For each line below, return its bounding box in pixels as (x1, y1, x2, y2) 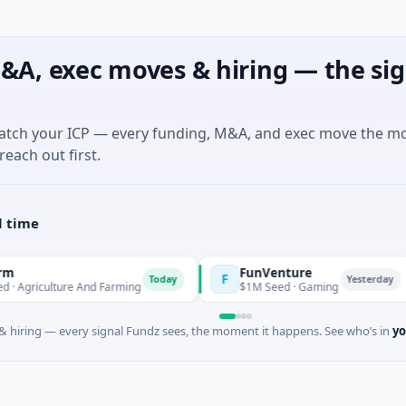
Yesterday (277, 272, 326, 285)
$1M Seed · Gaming (170, 278, 270, 295)
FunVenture (170, 264, 244, 281)
